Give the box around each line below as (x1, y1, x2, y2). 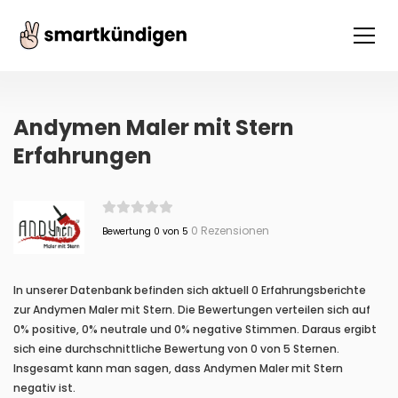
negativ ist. (13, 380, 76, 395)
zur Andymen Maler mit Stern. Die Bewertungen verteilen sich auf (13, 302, 370, 317)
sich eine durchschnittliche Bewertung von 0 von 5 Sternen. (13, 341, 339, 356)
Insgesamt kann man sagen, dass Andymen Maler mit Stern (13, 361, 343, 376)
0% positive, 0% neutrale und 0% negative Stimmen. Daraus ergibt (13, 322, 377, 337)
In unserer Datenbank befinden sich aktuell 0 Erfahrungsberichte (13, 283, 366, 298)
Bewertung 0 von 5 (101, 225, 188, 238)
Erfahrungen (13, 141, 152, 171)
